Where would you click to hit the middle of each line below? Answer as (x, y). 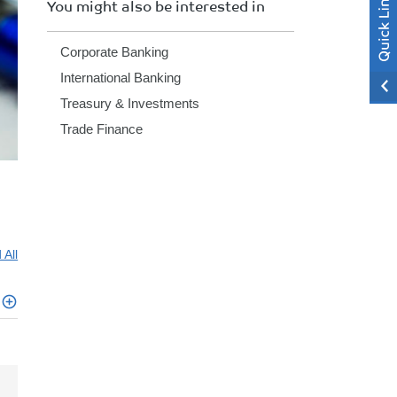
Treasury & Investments (130, 103)
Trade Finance (102, 129)
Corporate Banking (115, 52)
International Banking (121, 78)
